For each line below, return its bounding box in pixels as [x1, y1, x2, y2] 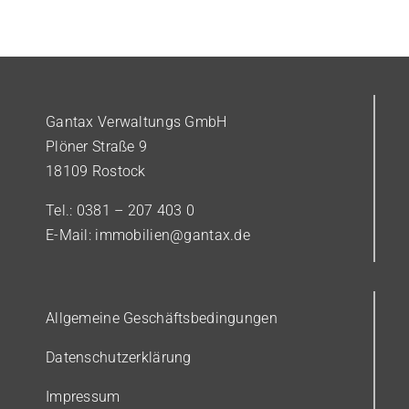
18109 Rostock [46, 163, 146, 181]
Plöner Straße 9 [46, 138, 148, 156]
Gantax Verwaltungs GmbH [46, 113, 227, 131]
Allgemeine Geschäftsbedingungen [46, 309, 278, 328]
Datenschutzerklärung [46, 349, 192, 367]
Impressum [46, 388, 121, 406]
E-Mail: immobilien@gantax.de [46, 226, 250, 245]
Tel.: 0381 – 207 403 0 [46, 202, 195, 220]
